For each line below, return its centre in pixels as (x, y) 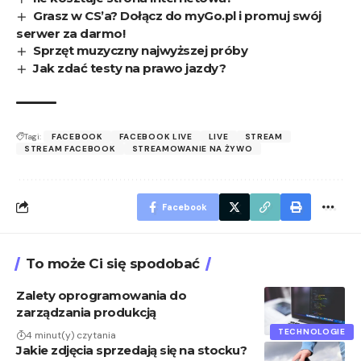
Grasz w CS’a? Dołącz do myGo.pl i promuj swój (177, 16)
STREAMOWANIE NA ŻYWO (192, 148)
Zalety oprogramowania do (101, 295)
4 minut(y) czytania (71, 335)
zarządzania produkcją (86, 312)
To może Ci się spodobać (113, 263)
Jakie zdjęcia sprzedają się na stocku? (131, 350)
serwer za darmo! (71, 33)
